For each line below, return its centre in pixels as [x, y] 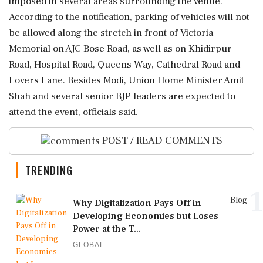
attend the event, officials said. [73, 112]
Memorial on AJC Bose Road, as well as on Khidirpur [120, 48]
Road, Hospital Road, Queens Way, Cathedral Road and [124, 64]
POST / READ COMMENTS [161, 140]
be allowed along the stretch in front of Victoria [111, 33]
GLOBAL [89, 245]
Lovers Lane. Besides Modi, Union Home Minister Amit [127, 80]
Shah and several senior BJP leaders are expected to [122, 96]
